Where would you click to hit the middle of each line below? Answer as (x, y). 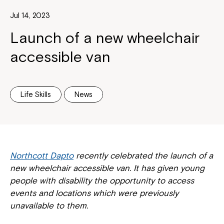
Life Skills (36, 94)
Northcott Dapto (42, 156)
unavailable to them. (49, 206)
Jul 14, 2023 (30, 15)
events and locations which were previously (94, 193)
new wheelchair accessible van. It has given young (107, 168)
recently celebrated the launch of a (143, 156)
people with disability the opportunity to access (102, 181)
